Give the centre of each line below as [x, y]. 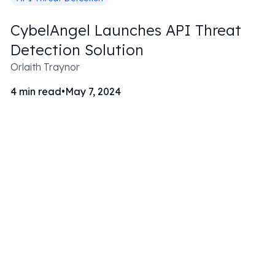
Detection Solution [77, 50]
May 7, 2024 [93, 91]
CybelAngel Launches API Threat [126, 30]
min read [41, 91]
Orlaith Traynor [45, 67]
